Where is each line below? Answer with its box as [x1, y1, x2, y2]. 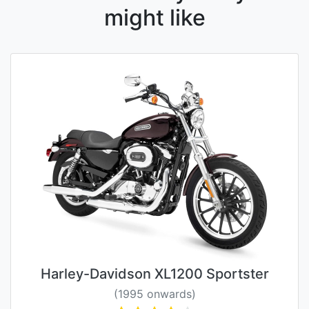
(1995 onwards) [113, 287, 196, 301]
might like [103, 4, 206, 32]
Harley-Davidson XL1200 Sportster [40, 266, 269, 283]
